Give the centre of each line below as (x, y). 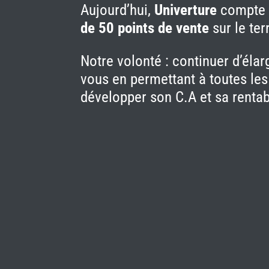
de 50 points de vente (145, 28)
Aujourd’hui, (118, 10)
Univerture (186, 10)
